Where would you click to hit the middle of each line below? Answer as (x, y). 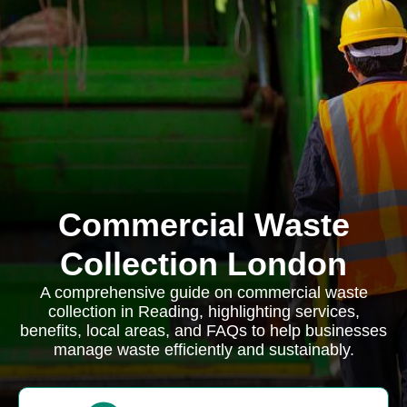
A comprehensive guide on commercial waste (203, 293)
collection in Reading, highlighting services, (203, 312)
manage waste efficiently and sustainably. (203, 350)
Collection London (203, 264)
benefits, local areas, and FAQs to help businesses (203, 331)
